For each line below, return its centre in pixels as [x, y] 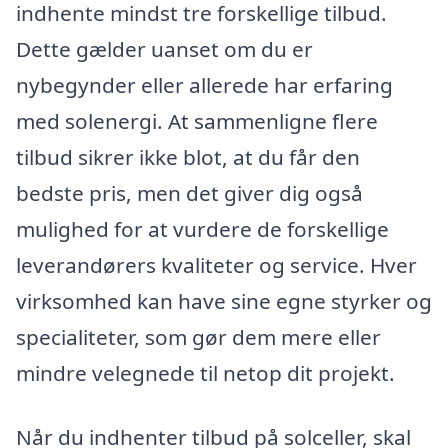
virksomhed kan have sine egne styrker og [224, 301]
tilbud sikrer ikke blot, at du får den [188, 157]
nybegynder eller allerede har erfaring [204, 85]
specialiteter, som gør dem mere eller [198, 337]
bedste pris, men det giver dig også [189, 193]
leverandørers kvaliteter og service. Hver [216, 265]
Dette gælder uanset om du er [164, 49]
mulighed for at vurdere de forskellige [202, 229]
